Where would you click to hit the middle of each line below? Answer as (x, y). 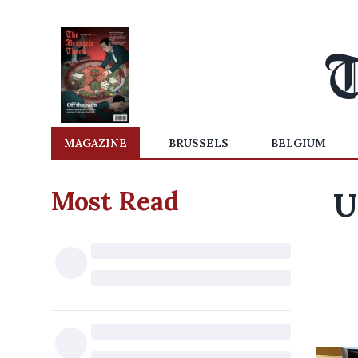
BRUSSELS (199, 143)
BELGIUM (298, 143)
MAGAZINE (95, 143)
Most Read (115, 201)
